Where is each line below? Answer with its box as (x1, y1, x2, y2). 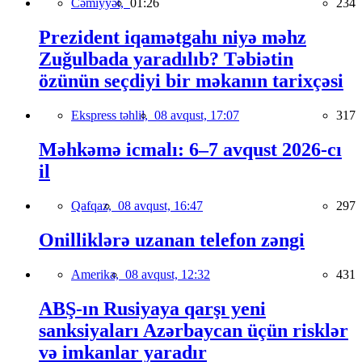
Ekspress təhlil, (71, 108, 154, 123)
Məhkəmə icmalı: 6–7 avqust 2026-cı (39, 139, 342, 161)
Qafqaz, (71, 198, 118, 213)
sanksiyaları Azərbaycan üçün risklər (39, 319, 348, 341)
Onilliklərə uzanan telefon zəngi (39, 229, 305, 250)
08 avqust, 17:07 (154, 108, 239, 123)
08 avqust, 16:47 (118, 198, 203, 213)
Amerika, (71, 267, 125, 281)
